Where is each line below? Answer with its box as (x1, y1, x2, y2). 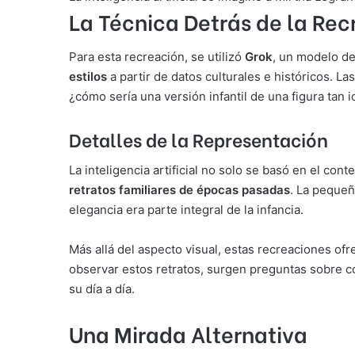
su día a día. (69, 281, 135, 297)
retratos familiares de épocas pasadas (69, 182, 290, 198)
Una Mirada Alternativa (69, 318, 307, 349)
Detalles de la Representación (69, 124, 328, 152)
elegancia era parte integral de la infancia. (69, 202, 303, 218)
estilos (69, 68, 107, 84)
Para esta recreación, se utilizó (69, 48, 245, 64)
